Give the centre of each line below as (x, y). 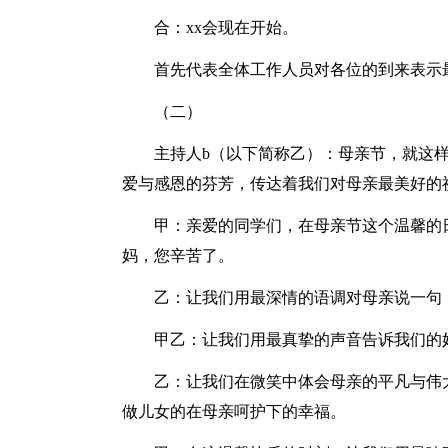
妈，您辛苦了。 (178, 255)
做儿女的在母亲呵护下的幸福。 (234, 411)
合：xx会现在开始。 (226, 27)
